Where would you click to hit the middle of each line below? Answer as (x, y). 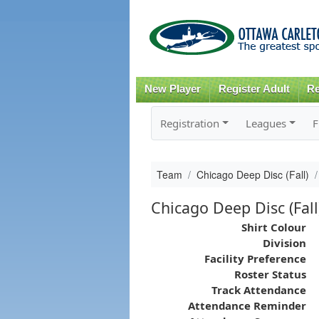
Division (284, 242)
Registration (189, 123)
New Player (172, 89)
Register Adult (254, 89)
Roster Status (270, 274)
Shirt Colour (273, 227)
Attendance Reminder (247, 305)
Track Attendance (258, 289)
